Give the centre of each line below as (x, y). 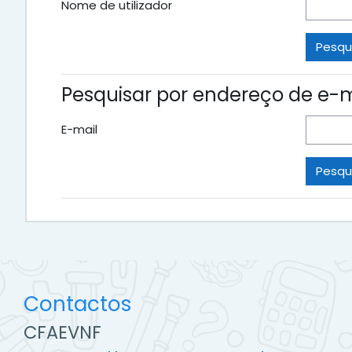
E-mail (79, 129)
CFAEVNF (62, 332)
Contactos (78, 304)
